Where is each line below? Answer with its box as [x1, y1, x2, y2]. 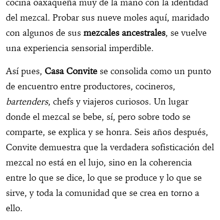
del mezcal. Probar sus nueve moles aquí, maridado [6, 12, 209, 24]
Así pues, [6, 65, 45, 77]
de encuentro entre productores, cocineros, [6, 81, 175, 92]
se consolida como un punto [97, 65, 211, 77]
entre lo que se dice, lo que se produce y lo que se [6, 172, 202, 184]
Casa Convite [45, 65, 97, 77]
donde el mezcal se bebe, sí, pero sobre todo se [6, 111, 191, 123]
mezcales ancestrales [83, 27, 165, 39]
